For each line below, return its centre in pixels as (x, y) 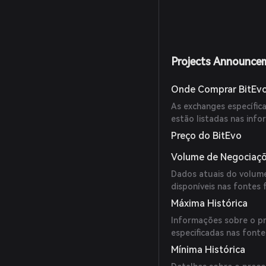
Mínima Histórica (208, 250)
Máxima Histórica (210, 203)
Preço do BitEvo (207, 136)
